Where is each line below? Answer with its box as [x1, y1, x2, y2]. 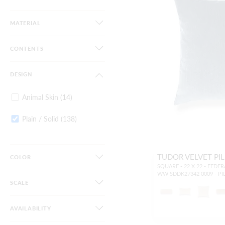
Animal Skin [22, 92, 58, 102]
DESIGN [10, 70, 33, 78]
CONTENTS [10, 45, 44, 53]
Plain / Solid [22, 113, 59, 124]
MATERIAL [10, 19, 41, 27]
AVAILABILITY [10, 204, 51, 212]
